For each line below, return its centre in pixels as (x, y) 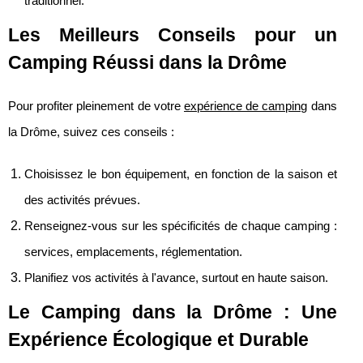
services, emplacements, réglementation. (133, 252)
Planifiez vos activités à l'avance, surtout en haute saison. (176, 278)
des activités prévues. (82, 200)
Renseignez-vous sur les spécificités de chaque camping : (181, 226)
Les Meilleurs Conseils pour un (173, 34)
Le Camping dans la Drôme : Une (173, 312)
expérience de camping (246, 106)
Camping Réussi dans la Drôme (147, 62)
